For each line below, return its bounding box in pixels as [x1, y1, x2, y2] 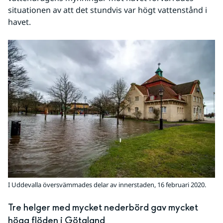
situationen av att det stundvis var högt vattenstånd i [8, 4, 207, 15]
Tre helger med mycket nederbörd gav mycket [8, 201, 198, 214]
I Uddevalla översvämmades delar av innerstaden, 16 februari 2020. [8, 180, 206, 189]
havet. [8, 16, 31, 27]
